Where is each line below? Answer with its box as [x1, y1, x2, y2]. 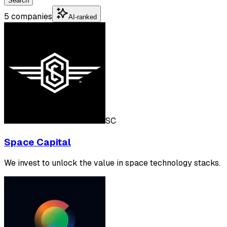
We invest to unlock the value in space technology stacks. [4, 158, 220, 169]
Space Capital [4, 135, 71, 148]
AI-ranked [68, 13, 97, 21]
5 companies [4, 11, 52, 22]
